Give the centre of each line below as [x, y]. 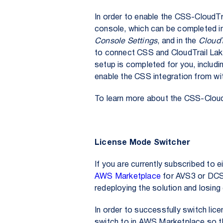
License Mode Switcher [143, 143]
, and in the [178, 41]
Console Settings [126, 41]
